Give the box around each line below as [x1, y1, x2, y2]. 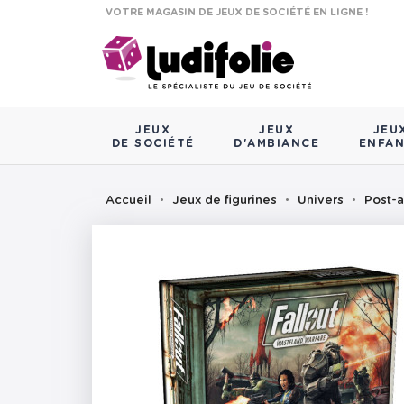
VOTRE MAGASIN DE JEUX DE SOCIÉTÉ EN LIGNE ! [106, 7, 368, 17]
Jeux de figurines [172, 195, 277, 207]
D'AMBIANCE [234, 138, 320, 150]
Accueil [106, 195, 151, 207]
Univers [298, 195, 344, 207]
